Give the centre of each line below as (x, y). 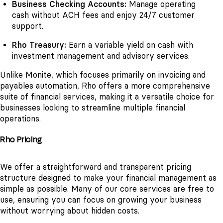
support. (28, 26)
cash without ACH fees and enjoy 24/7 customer (103, 15)
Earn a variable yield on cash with (130, 45)
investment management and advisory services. (101, 56)
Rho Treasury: (39, 45)
